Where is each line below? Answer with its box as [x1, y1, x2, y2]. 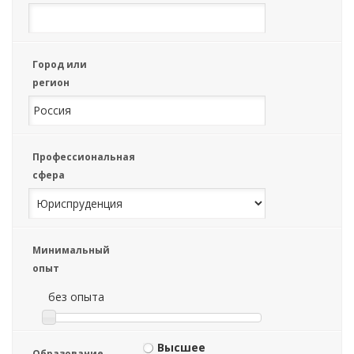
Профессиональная [32, 150, 135, 164]
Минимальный [32, 243, 110, 257]
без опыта [48, 289, 104, 304]
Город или [32, 58, 87, 71]
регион [32, 76, 70, 89]
